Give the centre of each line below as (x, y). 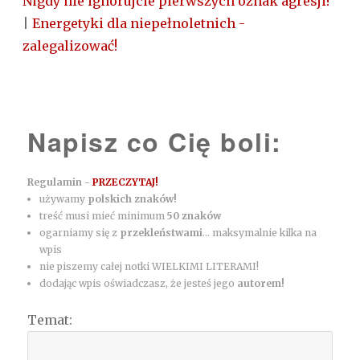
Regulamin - (60, 182)
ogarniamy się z (80, 233)
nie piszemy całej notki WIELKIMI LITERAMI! (149, 267)
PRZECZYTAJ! (126, 182)
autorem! (261, 284)
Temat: (50, 320)
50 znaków (194, 216)
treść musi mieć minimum (104, 216)
